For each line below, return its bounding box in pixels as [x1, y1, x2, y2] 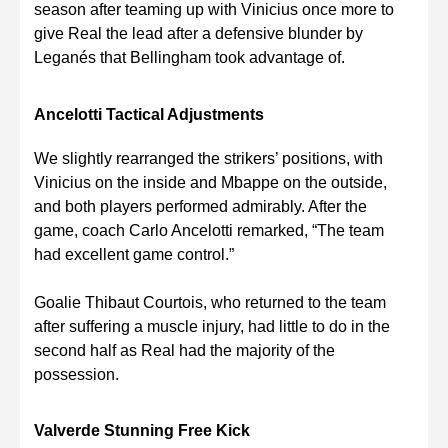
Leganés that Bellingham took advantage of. [34, 49, 345, 67]
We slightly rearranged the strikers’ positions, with [34, 149, 383, 167]
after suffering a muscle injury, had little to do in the [34, 317, 390, 335]
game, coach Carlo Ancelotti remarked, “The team [34, 221, 384, 239]
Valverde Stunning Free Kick [34, 421, 250, 439]
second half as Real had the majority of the [34, 341, 335, 359]
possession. [34, 365, 119, 383]
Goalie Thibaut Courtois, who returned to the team [34, 293, 386, 311]
